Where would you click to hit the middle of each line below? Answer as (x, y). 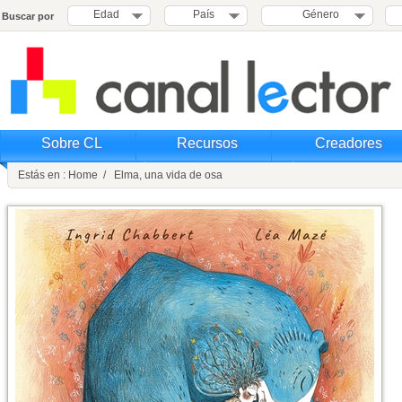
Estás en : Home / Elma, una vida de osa (120, 175)
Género (318, 14)
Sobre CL (71, 143)
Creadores (349, 143)
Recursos (207, 143)
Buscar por (28, 16)
